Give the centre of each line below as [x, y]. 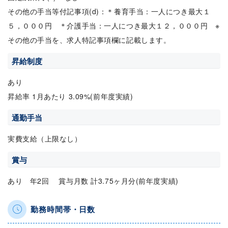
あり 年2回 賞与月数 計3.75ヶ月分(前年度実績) [93, 180]
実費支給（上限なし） [45, 138]
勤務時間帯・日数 [63, 209]
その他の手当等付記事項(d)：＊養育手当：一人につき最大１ [109, 11]
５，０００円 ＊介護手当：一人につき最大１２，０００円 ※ [114, 25]
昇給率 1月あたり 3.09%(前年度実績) [70, 96]
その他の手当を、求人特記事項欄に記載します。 [89, 39]
